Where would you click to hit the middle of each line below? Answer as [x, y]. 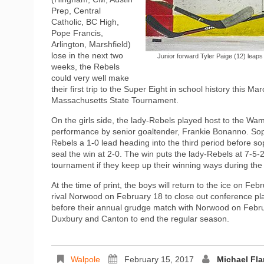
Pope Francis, [77, 33]
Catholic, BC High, [85, 22]
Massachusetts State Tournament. [115, 100]
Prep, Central [76, 10]
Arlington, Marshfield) [91, 44]
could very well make [90, 77]
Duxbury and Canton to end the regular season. [140, 218]
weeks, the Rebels [85, 66]
